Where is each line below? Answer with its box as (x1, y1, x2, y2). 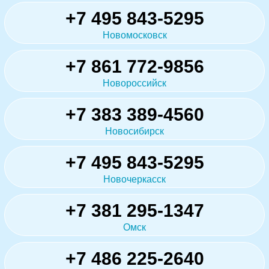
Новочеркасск (103, 174, 166, 184)
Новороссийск (103, 77, 166, 88)
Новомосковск (102, 29, 167, 40)
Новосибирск (105, 125, 164, 136)
